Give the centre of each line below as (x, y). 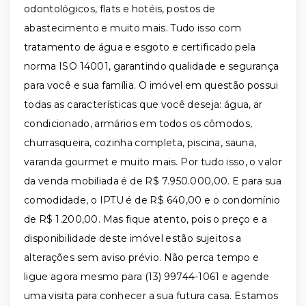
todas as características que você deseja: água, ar (143, 105)
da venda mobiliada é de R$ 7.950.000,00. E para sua (153, 181)
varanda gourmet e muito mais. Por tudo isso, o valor (153, 162)
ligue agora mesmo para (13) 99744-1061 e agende (147, 277)
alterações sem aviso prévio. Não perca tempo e (142, 258)
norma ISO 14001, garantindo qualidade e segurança (152, 66)
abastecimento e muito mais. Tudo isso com (133, 28)
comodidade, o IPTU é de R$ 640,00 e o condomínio (152, 200)
